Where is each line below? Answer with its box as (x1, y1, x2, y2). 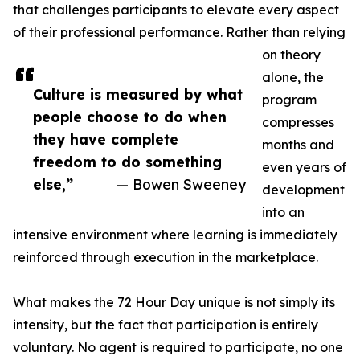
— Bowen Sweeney (117, 175, 246, 194)
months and (262, 137, 334, 153)
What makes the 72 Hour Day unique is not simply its (13, 294, 335, 311)
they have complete (33, 130, 178, 149)
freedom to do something (33, 153, 222, 171)
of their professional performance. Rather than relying (13, 24, 346, 41)
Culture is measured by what (33, 85, 243, 104)
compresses (262, 114, 334, 131)
